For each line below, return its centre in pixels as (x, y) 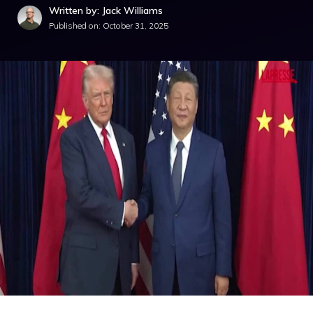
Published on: (76, 26)
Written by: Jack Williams (106, 10)
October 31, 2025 (136, 26)
